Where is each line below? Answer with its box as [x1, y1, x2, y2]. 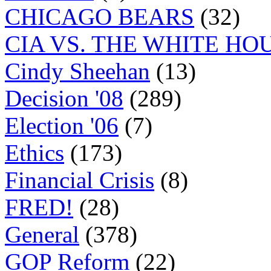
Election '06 [5, 113, 119, 139]
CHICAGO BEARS [5, 4, 194, 30]
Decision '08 [5, 85, 123, 111]
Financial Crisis [5, 167, 154, 193]
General [5, 221, 79, 247]
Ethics [5, 140, 64, 166]
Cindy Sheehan [5, 58, 150, 84]
